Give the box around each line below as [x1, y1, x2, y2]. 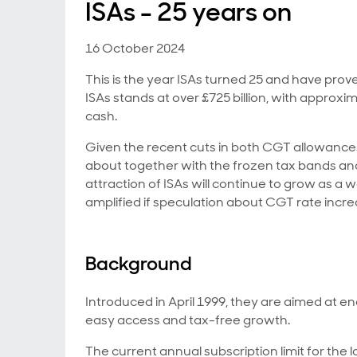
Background [85, 251, 192, 276]
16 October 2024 [85, 40, 185, 57]
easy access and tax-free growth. [85, 312, 290, 328]
